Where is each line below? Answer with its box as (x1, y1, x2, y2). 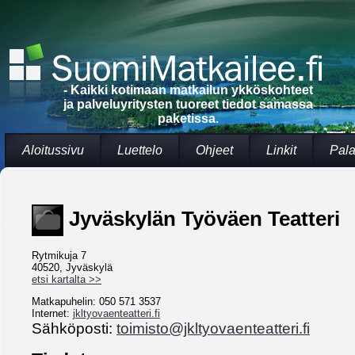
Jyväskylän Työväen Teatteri (63, 207, 340, 230)
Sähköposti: (32, 319, 116, 338)
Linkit (266, 143, 296, 157)
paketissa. (158, 112, 219, 125)
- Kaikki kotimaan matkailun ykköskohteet (63, 83, 313, 97)
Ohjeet (196, 143, 233, 157)
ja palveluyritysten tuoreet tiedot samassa (63, 97, 313, 111)
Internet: (32, 307, 73, 320)
